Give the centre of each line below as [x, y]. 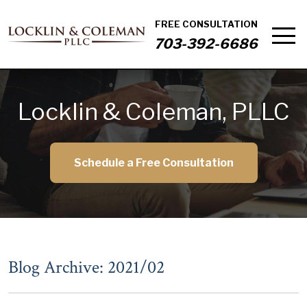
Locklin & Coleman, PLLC [153, 111]
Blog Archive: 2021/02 [86, 267]
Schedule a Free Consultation [153, 163]
